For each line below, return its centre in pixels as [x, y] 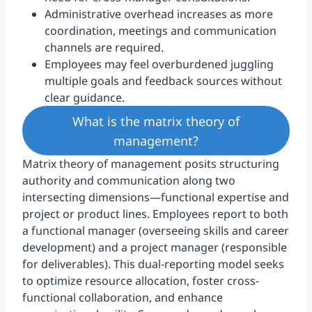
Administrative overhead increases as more [159, 14]
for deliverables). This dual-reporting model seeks [153, 264]
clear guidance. [85, 98]
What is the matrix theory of [156, 121]
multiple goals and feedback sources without [163, 81]
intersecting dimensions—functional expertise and [156, 197]
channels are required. [104, 48]
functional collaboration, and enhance [123, 297]
